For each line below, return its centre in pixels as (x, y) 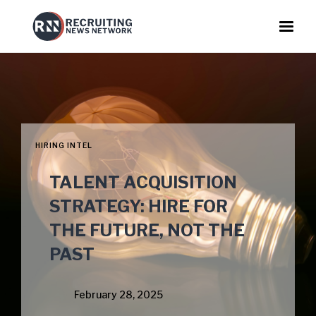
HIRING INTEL (64, 145)
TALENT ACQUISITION (143, 182)
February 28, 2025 (119, 294)
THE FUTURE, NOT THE (147, 230)
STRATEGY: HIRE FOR (139, 206)
